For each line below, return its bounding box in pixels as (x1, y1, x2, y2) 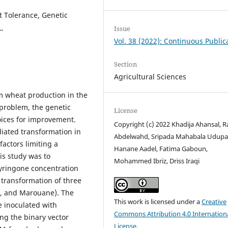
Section (114, 59, 137, 69)
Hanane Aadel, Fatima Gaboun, (114, 144, 208, 153)
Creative (202, 196, 227, 206)
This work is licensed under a (114, 196, 202, 206)
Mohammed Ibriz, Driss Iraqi (114, 156, 200, 165)
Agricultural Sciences (114, 71, 187, 81)
